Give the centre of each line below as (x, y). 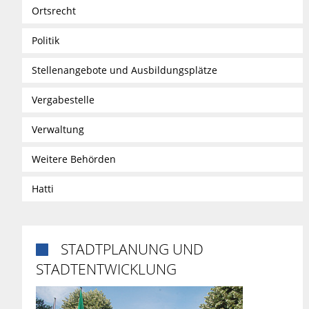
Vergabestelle (63, 99)
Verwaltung (58, 129)
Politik (46, 40)
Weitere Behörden (74, 159)
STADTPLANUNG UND (132, 249)
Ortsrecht (54, 10)
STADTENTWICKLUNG (106, 269)
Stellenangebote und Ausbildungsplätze (125, 70)
